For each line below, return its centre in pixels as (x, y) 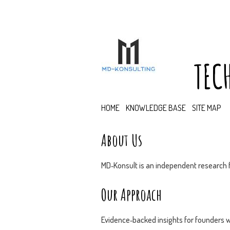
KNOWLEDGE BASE (156, 108)
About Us (122, 140)
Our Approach (131, 194)
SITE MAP (206, 108)
